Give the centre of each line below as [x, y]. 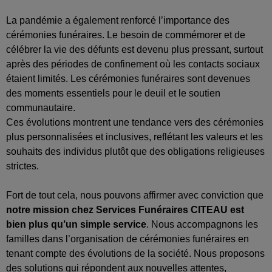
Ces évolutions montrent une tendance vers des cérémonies [135, 122]
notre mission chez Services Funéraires [98, 209]
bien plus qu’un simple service [76, 224]
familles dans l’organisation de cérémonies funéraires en [127, 239]
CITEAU [209, 209]
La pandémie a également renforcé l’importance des [118, 20]
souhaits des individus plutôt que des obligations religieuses [135, 151]
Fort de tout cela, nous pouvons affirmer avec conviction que [135, 195]
